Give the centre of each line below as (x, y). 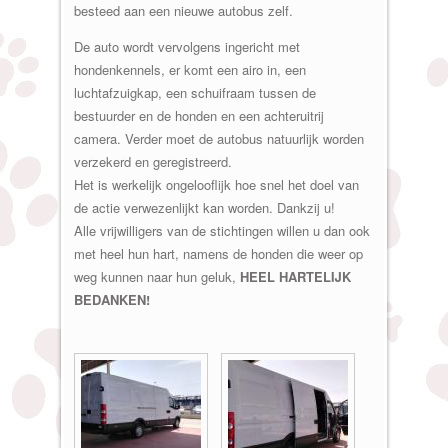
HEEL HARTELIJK (295, 276)
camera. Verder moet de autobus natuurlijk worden (218, 138)
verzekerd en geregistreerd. (152, 161)
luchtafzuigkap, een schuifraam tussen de (194, 92)
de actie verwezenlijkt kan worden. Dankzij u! (204, 207)
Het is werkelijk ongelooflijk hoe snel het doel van (216, 184)
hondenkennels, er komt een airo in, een (189, 69)
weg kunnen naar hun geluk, (156, 276)
